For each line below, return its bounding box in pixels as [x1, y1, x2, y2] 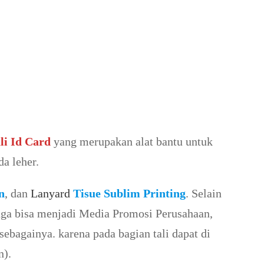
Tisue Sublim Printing [70, 187, 186, 200]
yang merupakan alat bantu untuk [51, 135, 213, 148]
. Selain [186, 187, 222, 200]
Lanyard [31, 187, 70, 200]
